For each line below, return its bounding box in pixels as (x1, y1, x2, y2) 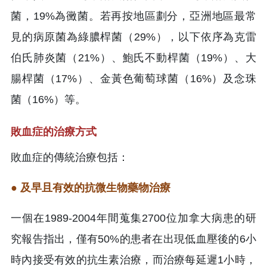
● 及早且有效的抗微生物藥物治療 (11, 181, 170, 194)
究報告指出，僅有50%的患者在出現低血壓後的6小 (11, 232, 256, 245)
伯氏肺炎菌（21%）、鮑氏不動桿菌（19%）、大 (11, 51, 256, 64)
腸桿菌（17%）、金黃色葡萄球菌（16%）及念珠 (11, 72, 256, 85)
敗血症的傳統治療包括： (11, 151, 129, 163)
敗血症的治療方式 (11, 125, 97, 138)
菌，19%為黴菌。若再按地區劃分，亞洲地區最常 (11, 10, 256, 22)
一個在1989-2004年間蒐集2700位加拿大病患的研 (11, 212, 256, 224)
